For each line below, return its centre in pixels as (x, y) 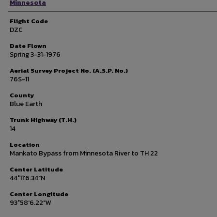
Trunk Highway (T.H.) (43, 120)
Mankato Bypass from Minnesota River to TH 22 (84, 153)
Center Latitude (36, 169)
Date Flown (28, 46)
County (22, 95)
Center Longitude (39, 194)
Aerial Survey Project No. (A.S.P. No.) (69, 70)
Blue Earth (26, 104)
